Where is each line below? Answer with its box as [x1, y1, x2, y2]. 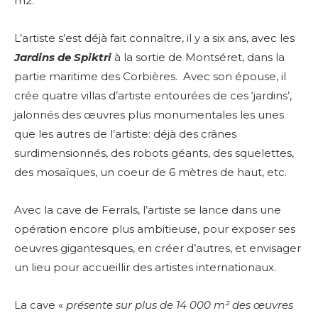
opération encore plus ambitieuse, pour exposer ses [14, 222, 295, 236]
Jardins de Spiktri [14, 50, 111, 65]
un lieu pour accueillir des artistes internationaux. [14, 261, 276, 275]
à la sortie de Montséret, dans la [111, 50, 285, 65]
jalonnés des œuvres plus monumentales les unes [14, 108, 284, 122]
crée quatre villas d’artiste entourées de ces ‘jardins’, [14, 89, 292, 103]
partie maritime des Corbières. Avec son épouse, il [14, 70, 286, 84]
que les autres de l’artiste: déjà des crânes [14, 127, 236, 141]
